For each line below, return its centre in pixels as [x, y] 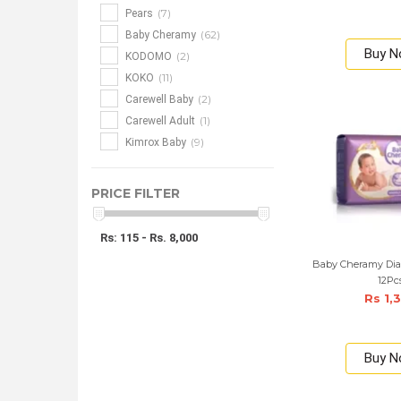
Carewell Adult [160, 121]
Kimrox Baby [156, 142]
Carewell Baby [159, 99]
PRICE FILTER [136, 193]
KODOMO [149, 56]
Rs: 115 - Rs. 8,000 [149, 238]
